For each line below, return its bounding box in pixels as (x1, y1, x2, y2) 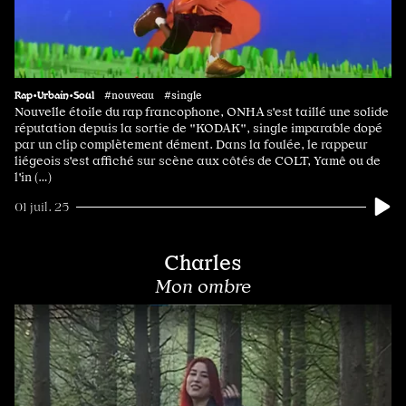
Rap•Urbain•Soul (14, 88, 94, 101)
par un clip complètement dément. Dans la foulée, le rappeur (14, 137, 368, 152)
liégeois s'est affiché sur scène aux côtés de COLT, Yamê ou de (14, 153, 381, 169)
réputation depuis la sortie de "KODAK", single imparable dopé (14, 121, 382, 136)
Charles (164, 250, 242, 276)
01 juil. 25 (14, 199, 69, 215)
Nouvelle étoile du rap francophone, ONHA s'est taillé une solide (14, 104, 389, 120)
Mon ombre (155, 275, 251, 298)
